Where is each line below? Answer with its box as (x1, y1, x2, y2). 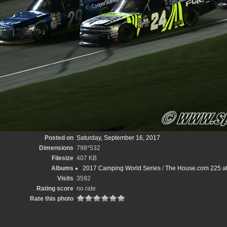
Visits (57, 175, 73, 182)
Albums (51, 165, 73, 172)
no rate (76, 185, 96, 192)
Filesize (51, 155, 73, 162)
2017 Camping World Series (82, 165, 161, 172)
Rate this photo (29, 195, 73, 202)
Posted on (44, 134, 73, 141)
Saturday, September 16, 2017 (76, 134, 160, 141)
